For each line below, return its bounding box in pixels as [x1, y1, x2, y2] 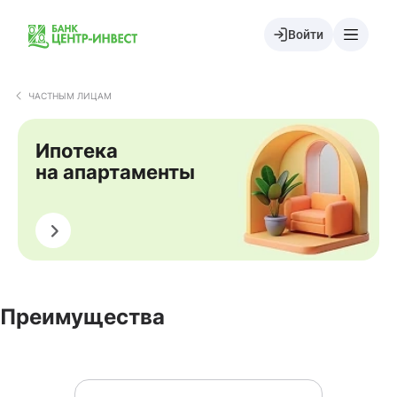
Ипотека [35, 139, 118, 162]
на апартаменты [35, 160, 195, 183]
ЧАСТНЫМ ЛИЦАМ [28, 90, 112, 101]
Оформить [21, 222, 85, 237]
